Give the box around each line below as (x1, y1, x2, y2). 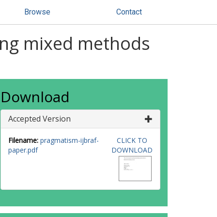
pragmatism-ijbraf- (40, 136, 99, 145)
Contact (116, 7, 142, 16)
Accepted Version (8, 113, 71, 124)
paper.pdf (8, 145, 38, 155)
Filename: (8, 136, 38, 145)
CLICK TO (116, 136, 147, 145)
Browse (24, 7, 50, 16)
